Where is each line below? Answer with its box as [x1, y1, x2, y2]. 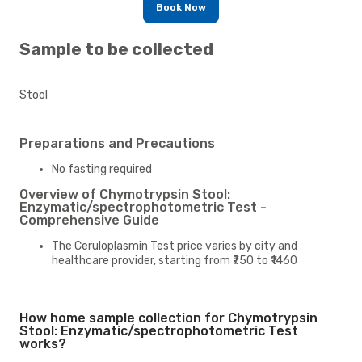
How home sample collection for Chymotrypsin [19, 309, 318, 326]
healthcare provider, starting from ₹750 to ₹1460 [52, 253, 297, 267]
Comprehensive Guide [19, 212, 159, 228]
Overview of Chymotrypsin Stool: [19, 186, 230, 202]
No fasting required [52, 162, 152, 176]
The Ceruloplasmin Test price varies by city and [52, 238, 297, 253]
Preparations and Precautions [19, 135, 215, 151]
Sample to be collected [19, 39, 213, 60]
